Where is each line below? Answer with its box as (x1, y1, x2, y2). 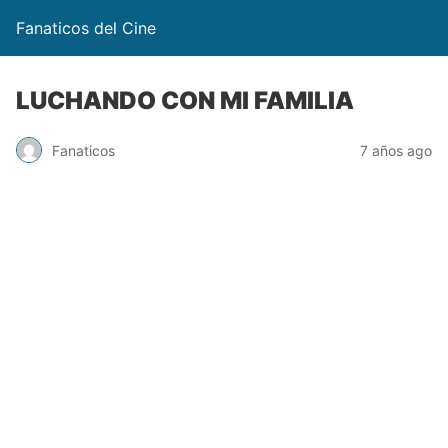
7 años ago (360, 141, 432, 159)
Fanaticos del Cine (16, 18, 156, 38)
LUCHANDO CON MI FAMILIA (16, 86, 354, 115)
